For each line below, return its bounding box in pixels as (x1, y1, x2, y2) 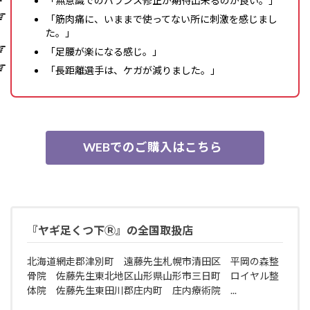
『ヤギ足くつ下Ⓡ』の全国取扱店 (27, 223, 193, 237)
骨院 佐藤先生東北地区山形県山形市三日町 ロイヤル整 (27, 270, 279, 282)
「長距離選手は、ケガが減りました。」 (46, 64, 220, 76)
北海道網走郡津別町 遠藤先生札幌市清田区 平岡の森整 (27, 255, 279, 268)
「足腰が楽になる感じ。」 (46, 45, 162, 57)
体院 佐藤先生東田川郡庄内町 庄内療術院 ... (27, 284, 237, 297)
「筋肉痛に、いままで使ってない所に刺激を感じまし (46, 12, 277, 25)
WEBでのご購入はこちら (83, 140, 222, 155)
